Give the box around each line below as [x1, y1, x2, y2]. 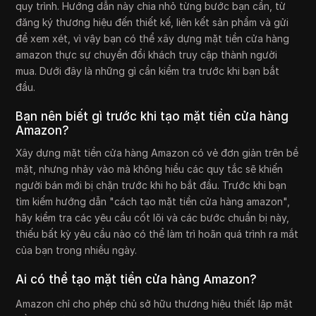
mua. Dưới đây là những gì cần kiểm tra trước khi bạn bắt [16, 65, 280, 77]
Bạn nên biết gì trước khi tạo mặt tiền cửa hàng [16, 109, 289, 123]
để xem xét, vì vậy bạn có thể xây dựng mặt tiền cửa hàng [16, 32, 290, 44]
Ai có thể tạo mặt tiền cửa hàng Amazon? [16, 272, 257, 286]
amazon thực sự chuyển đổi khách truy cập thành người [16, 49, 278, 61]
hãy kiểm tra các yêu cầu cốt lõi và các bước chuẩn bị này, [16, 212, 290, 224]
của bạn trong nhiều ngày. [16, 244, 138, 256]
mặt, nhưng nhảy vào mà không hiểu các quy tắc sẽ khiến [16, 163, 284, 175]
